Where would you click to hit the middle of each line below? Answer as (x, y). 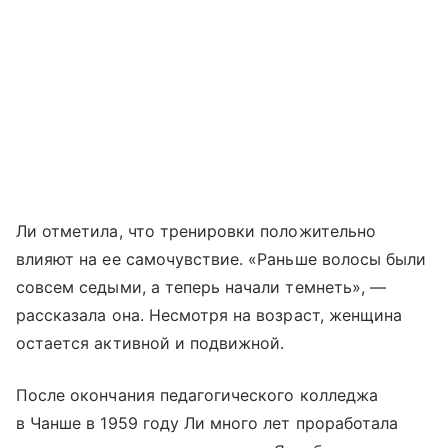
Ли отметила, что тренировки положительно (196, 230)
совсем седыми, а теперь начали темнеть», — (201, 286)
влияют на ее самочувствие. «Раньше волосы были (221, 258)
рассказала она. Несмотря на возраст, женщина (209, 314)
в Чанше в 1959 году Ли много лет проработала (207, 422)
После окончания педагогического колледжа (197, 394)
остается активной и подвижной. (150, 342)
